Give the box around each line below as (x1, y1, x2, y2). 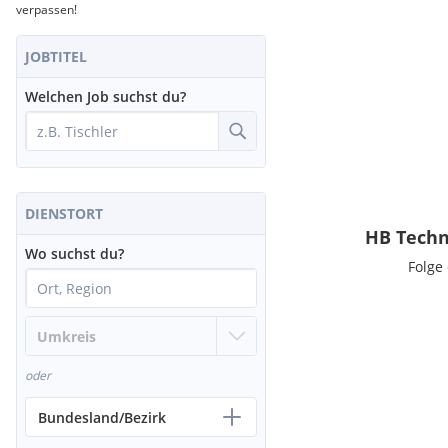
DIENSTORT (25, 204, 103, 223)
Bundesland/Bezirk (38, 407, 166, 427)
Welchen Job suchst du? (25, 87, 186, 106)
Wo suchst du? (25, 244, 124, 263)
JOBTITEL (25, 47, 87, 66)
